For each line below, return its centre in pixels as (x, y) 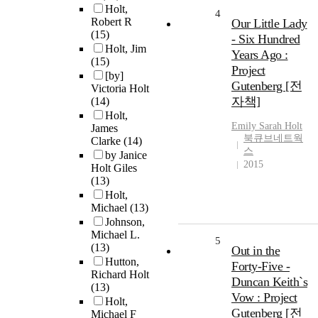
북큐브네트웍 (273, 138)
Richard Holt (120, 275)
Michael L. (115, 235)
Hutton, (122, 262)
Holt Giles (114, 168)
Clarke (107, 141)
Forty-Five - (261, 267)
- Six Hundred (266, 39)
